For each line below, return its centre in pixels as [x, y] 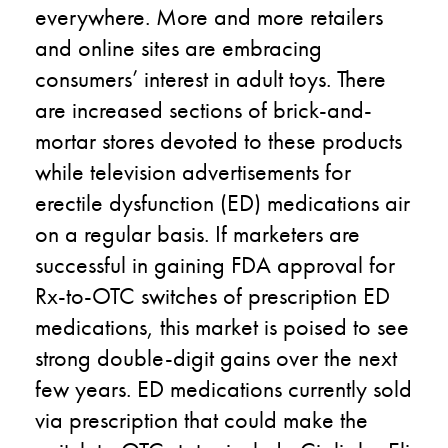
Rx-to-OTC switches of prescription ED [212, 295]
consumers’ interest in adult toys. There [210, 78]
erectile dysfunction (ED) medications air [222, 202]
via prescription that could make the [201, 419]
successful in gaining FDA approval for [215, 264]
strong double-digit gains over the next [216, 357]
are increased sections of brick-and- [203, 109]
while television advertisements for [193, 171]
